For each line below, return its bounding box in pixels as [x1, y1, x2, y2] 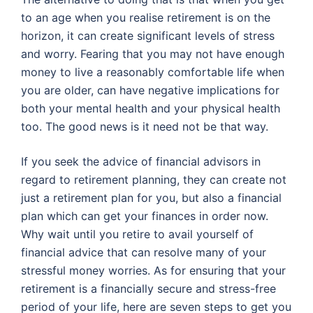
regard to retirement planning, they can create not [21, 173, 286, 187]
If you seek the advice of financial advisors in [21, 154, 261, 168]
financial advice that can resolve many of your [21, 245, 266, 259]
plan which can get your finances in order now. [21, 209, 268, 223]
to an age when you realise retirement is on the [21, 10, 270, 24]
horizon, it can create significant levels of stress [21, 29, 275, 43]
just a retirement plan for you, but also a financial [21, 191, 282, 205]
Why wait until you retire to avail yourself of [21, 227, 254, 241]
